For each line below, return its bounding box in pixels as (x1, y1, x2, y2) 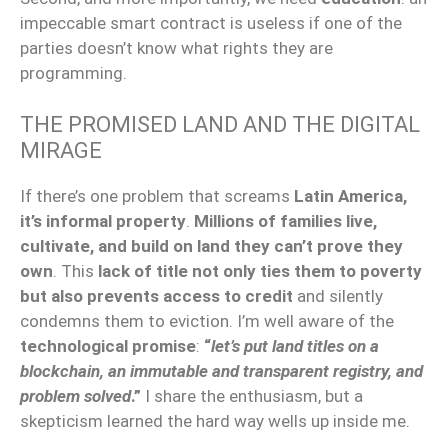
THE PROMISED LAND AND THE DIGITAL (20, 111, 420, 137)
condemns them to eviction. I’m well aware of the (20, 310, 394, 331)
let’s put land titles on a (211, 335, 379, 356)
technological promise (20, 335, 196, 356)
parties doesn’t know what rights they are (20, 38, 333, 59)
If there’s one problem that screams (20, 185, 294, 206)
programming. (20, 63, 127, 84)
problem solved (20, 385, 131, 406)
